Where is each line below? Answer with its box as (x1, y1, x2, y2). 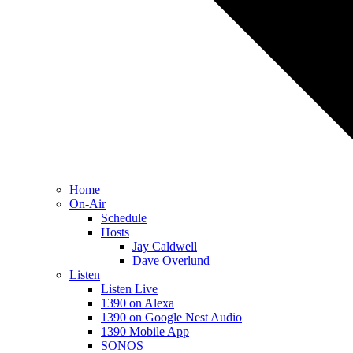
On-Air (69, 197, 106, 210)
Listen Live (101, 282, 158, 295)
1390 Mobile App (101, 325, 189, 338)
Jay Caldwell (132, 240, 197, 253)
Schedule (101, 211, 147, 225)
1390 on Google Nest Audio (101, 310, 242, 324)
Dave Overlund (132, 254, 210, 267)
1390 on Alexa (101, 296, 174, 310)
